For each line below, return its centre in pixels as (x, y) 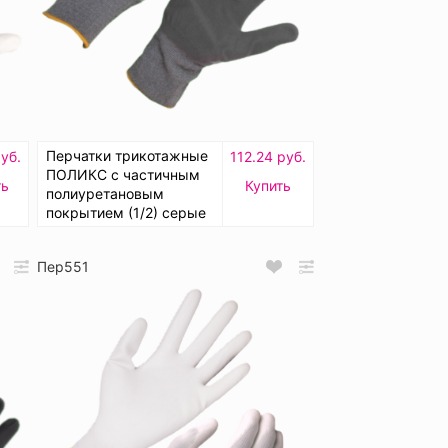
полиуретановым (105, 194)
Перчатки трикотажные (127, 156)
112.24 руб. (268, 157)
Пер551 (63, 267)
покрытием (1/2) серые (126, 213)
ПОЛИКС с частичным (123, 175)
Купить (268, 186)
